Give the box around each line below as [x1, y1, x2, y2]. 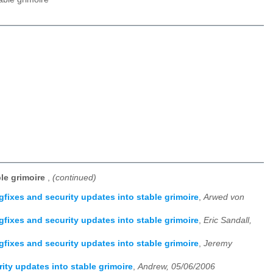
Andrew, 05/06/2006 [138, 262, 215, 272]
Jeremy [204, 239, 232, 249]
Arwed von [204, 193, 244, 202]
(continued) [52, 172, 96, 182]
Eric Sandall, [204, 216, 252, 225]
